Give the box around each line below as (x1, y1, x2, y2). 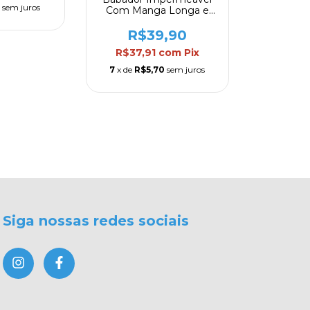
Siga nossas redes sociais (3, 212, 189, 230)
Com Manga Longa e (105, 4, 209, 17)
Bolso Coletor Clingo (108, 15, 207, 28)
